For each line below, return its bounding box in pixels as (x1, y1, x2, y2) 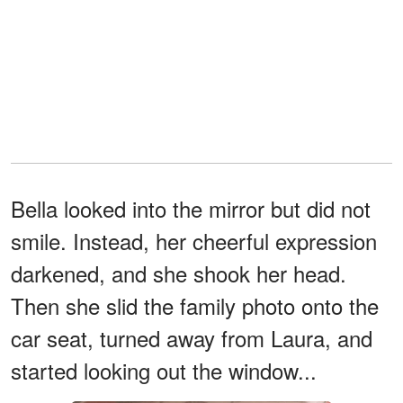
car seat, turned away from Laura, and (11, 321, 372, 354)
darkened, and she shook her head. (11, 256, 346, 289)
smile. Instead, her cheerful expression (11, 224, 377, 256)
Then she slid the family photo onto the (11, 289, 379, 321)
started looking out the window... (11, 354, 317, 386)
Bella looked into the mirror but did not (11, 192, 371, 224)
